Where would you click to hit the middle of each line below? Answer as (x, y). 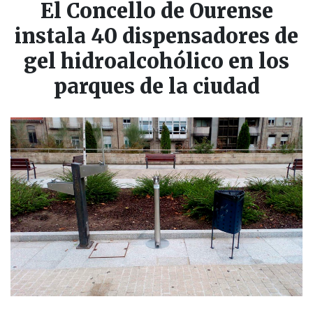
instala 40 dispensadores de (156, 37)
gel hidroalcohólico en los (156, 62)
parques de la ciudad (156, 87)
